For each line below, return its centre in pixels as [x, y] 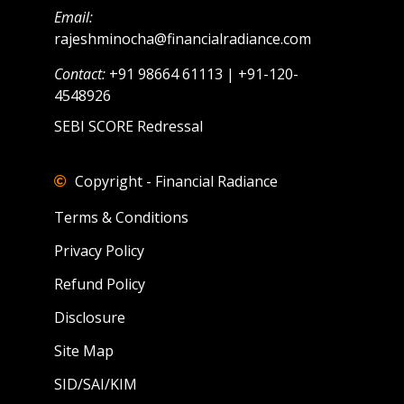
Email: [73, 18]
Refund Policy [100, 285]
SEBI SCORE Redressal [129, 127]
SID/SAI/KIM [96, 385]
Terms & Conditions [121, 218]
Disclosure [90, 318]
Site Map [84, 351]
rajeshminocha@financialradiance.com [183, 39]
